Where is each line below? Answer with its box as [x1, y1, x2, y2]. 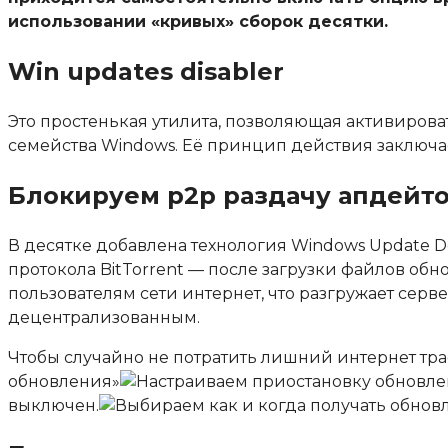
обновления [8, 371, 112, 391]
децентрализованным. [8, 307, 200, 327]
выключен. [8, 395, 99, 415]
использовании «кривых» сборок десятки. [8, 11, 388, 31]
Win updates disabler [8, 56, 284, 86]
